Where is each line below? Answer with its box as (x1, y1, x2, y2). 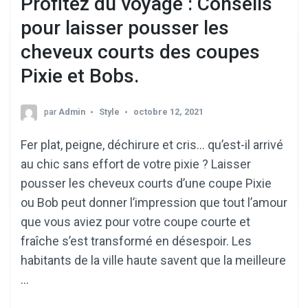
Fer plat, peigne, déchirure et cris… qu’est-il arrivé (21, 137, 283, 152)
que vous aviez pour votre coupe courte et (21, 214, 250, 229)
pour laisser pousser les (21, 16, 229, 40)
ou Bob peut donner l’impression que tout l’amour (21, 195, 287, 210)
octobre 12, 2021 (133, 106, 203, 117)
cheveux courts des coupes (21, 41, 260, 64)
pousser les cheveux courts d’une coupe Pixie (21, 175, 272, 190)
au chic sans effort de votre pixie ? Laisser (21, 156, 251, 171)
